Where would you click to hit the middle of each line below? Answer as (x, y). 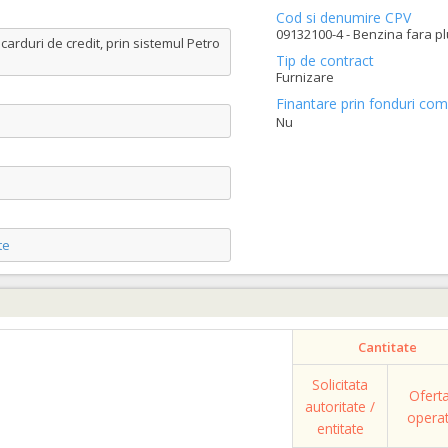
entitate (340, 428)
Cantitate (387, 347)
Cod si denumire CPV (343, 17)
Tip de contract (324, 60)
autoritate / (340, 406)
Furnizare (304, 77)
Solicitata (340, 384)
